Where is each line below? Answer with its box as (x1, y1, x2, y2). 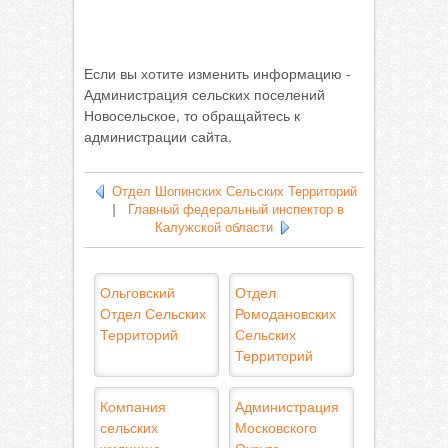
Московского (235, 417, 317, 437)
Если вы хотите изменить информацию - (84, 63, 351, 83)
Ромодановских (235, 303, 336, 323)
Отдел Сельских (100, 303, 206, 323)
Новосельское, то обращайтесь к (84, 105, 300, 125)
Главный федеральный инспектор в (128, 202, 344, 217)
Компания (100, 396, 166, 416)
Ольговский (100, 282, 175, 302)
